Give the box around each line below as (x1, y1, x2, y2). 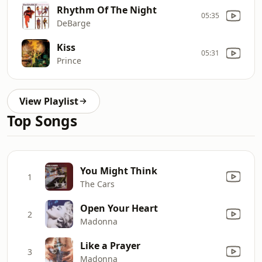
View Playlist (19, 95, 78, 108)
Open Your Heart (80, 201, 158, 215)
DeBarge (57, 17, 91, 29)
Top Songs (7, 111, 77, 130)
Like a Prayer (80, 239, 140, 252)
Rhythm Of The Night (57, 3, 157, 16)
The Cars (80, 178, 115, 189)
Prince (57, 54, 81, 66)
